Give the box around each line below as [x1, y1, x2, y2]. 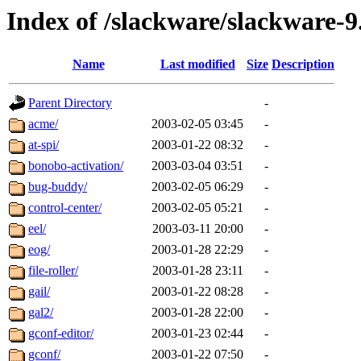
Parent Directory [28, 96, 112, 110]
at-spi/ [28, 138, 59, 152]
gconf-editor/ [28, 326, 93, 341]
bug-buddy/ [28, 180, 87, 194]
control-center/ [28, 201, 102, 215]
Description [272, 57, 334, 72]
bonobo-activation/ [28, 159, 123, 173]
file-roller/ [28, 263, 78, 278]
